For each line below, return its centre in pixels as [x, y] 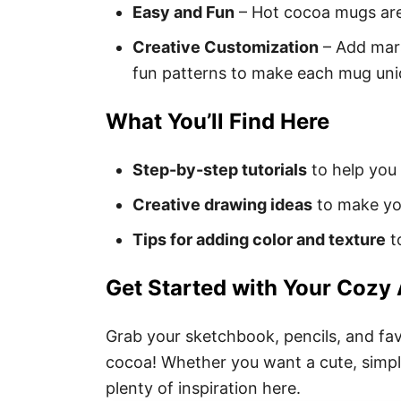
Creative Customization [226, 47]
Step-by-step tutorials [220, 169]
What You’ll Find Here [218, 121]
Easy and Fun [183, 12]
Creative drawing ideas [222, 204]
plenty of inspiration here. [203, 388]
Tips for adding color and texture [259, 239]
